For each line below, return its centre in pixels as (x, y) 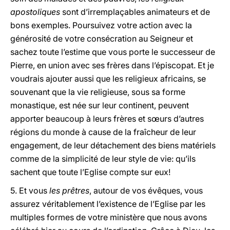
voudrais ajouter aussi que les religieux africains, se (108, 79)
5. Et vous (29, 190)
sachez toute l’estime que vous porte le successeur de (113, 52)
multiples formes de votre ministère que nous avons (109, 217)
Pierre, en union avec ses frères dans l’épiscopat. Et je (112, 65)
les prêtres (68, 190)
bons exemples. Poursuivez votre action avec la (101, 25)
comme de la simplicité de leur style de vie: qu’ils (103, 159)
